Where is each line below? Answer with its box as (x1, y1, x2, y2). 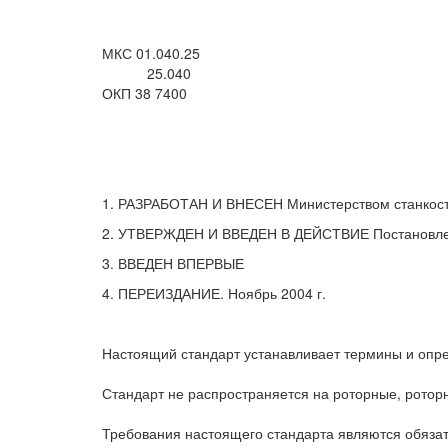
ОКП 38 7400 (102, 83, 187, 103)
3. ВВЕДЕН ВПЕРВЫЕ (102, 253, 244, 273)
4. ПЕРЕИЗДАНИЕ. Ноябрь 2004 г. (102, 283, 326, 303)
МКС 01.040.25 (102, 43, 200, 63)
